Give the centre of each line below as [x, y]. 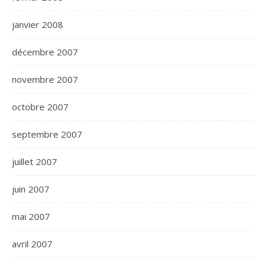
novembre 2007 [45, 79]
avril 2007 [32, 244]
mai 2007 [31, 216]
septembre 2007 [47, 134]
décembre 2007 [45, 52]
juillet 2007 [35, 162]
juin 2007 [31, 189]
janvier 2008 [38, 24]
